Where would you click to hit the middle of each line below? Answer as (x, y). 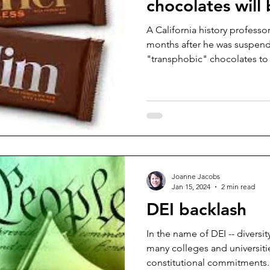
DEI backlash (196, 209)
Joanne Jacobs (196, 176)
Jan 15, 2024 (191, 187)
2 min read (238, 187)
